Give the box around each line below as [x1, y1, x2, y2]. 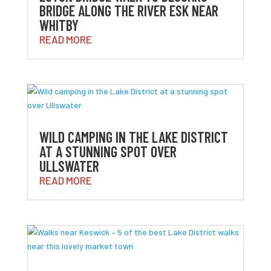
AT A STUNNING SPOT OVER [39, 143, 177, 161]
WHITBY [39, 16, 79, 34]
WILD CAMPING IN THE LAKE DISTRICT [39, 128, 228, 146]
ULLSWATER [39, 157, 99, 175]
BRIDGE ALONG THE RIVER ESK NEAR [39, 1, 218, 19]
